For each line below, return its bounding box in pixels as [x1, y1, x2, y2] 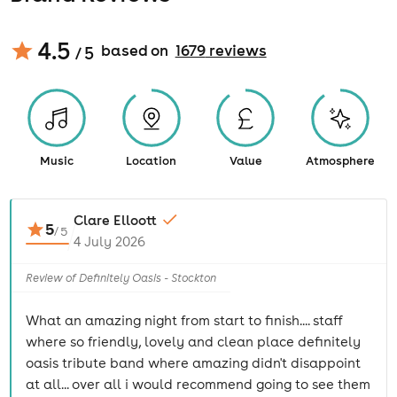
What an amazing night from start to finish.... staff [26, 312, 344, 329]
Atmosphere [305, 153, 375, 168]
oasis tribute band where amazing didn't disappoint [26, 354, 362, 371]
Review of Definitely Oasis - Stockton [26, 271, 217, 284]
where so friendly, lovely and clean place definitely [26, 333, 362, 350]
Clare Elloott [73, 212, 157, 229]
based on [100, 41, 168, 60]
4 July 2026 [73, 233, 145, 250]
